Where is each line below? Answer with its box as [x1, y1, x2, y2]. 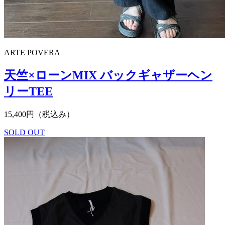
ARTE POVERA [4, 48, 60, 57]
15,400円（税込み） [4, 110, 74, 119]
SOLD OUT [4, 128, 45, 137]
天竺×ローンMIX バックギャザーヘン [4, 69, 212, 82]
